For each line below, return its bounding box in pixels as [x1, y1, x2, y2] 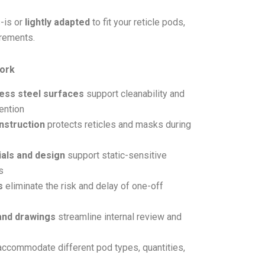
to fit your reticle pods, [90, 17, 185, 28]
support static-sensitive [65, 149, 167, 161]
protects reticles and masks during [45, 118, 191, 130]
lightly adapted [25, 17, 90, 28]
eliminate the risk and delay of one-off [3, 180, 163, 192]
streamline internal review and [56, 211, 182, 222]
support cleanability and [84, 88, 185, 99]
